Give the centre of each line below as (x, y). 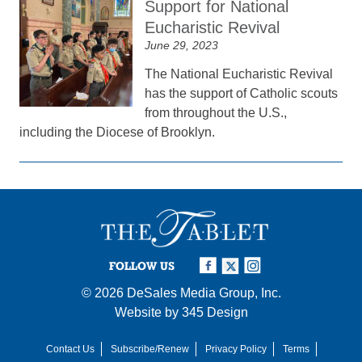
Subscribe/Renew (149, 349)
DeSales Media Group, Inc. (204, 293)
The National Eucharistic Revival (239, 74)
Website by (148, 312)
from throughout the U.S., (216, 113)
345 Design (215, 312)
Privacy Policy (236, 349)
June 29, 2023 (182, 45)
